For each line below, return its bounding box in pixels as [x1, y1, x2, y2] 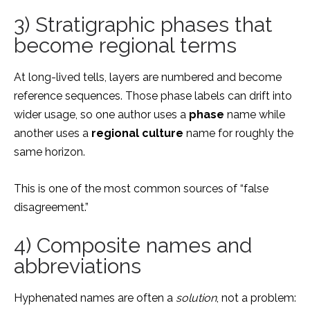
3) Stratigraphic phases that [14, 12, 273, 37]
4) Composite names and [14, 233, 252, 257]
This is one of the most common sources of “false [14, 182, 268, 195]
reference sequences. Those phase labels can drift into [14, 89, 292, 102]
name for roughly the [183, 127, 293, 140]
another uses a [14, 127, 91, 140]
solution [176, 291, 217, 304]
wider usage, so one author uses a [14, 108, 189, 121]
